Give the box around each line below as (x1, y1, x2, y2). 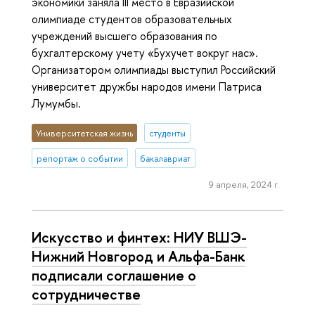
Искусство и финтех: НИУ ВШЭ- (32, 226, 247, 247)
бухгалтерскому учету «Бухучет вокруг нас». (32, 45, 258, 61)
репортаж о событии (37, 152, 124, 165)
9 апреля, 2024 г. (208, 177, 279, 191)
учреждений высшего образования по (32, 28, 217, 44)
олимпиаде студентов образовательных (32, 11, 232, 27)
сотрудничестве (32, 283, 141, 304)
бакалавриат (139, 152, 191, 165)
